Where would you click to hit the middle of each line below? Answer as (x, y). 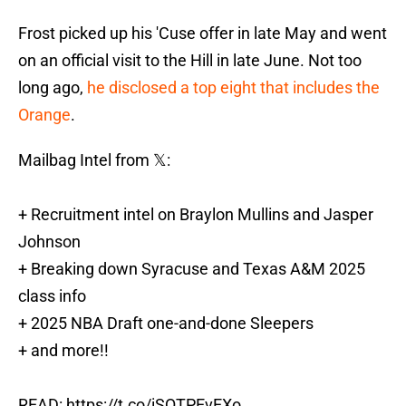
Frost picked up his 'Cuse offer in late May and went (203, 34)
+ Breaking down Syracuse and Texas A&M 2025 (192, 269)
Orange (44, 115)
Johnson (49, 242)
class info (52, 296)
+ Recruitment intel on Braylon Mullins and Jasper (196, 215)
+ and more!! (63, 351)
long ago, (53, 88)
